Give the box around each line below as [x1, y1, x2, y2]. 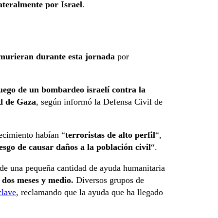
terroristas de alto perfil [65, 130, 155, 140]
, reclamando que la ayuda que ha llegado [16, 187, 163, 198]
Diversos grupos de [73, 175, 144, 185]
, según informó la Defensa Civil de [36, 97, 163, 107]
